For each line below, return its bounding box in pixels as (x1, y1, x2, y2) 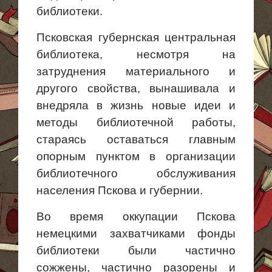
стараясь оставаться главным (36, 133, 236, 146)
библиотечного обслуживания (36, 167, 236, 180)
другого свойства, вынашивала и (36, 82, 236, 95)
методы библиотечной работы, (36, 116, 236, 129)
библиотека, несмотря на (36, 48, 236, 61)
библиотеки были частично (36, 244, 236, 257)
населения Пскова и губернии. (36, 184, 203, 197)
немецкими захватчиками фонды (36, 227, 236, 240)
